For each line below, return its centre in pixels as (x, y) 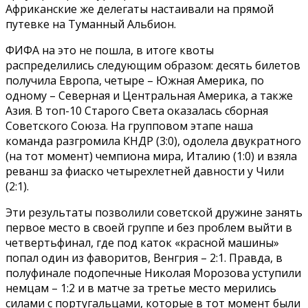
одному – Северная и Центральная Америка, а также (149, 96)
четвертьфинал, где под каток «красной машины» (142, 243)
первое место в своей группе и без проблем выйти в (149, 228)
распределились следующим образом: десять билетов (153, 66)
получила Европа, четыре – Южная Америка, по (135, 81)
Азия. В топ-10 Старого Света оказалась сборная (137, 111)
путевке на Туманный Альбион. (91, 24)
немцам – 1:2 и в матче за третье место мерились (141, 288)
